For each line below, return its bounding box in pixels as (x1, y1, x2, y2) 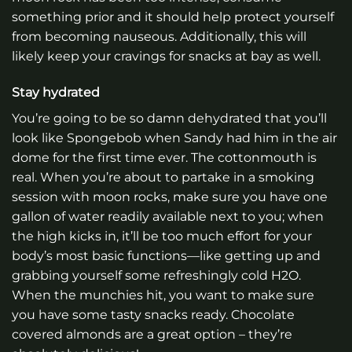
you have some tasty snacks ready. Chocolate (12, 306, 295, 322)
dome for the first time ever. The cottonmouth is (12, 149, 317, 165)
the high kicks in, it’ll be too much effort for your (12, 228, 312, 244)
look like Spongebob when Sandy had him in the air (12, 130, 337, 145)
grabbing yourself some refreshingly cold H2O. (12, 267, 301, 283)
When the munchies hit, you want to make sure (12, 287, 314, 302)
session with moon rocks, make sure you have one (12, 189, 328, 204)
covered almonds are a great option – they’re (12, 326, 292, 342)
